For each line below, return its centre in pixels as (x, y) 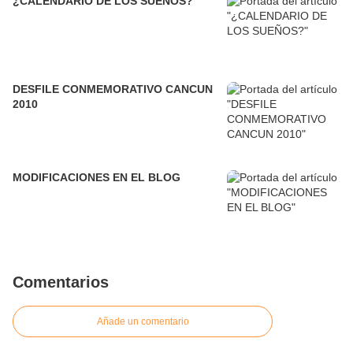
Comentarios (61, 282)
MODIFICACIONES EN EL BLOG (97, 178)
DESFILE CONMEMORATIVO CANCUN (113, 89)
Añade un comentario (143, 322)
